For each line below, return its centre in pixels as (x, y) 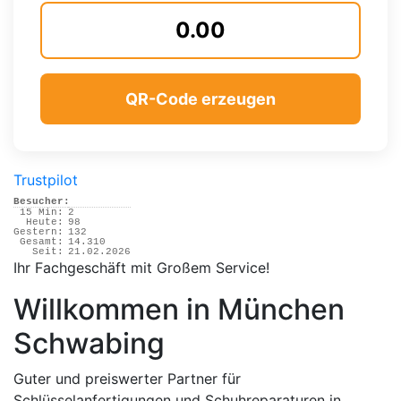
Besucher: (42, 201)
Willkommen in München (179, 309)
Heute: (45, 222)
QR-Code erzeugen (200, 98)
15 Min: (42, 212)
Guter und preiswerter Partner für (127, 378)
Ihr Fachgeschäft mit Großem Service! (141, 267)
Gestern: (38, 231)
